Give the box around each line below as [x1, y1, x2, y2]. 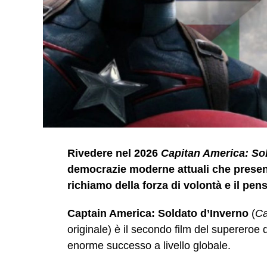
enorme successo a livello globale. [67, 240, 231, 252]
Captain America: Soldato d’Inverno [67, 207, 249, 220]
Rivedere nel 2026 [67, 147, 161, 160]
